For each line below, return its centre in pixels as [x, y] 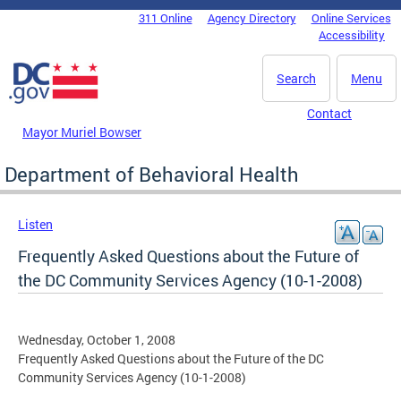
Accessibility [352, 35]
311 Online [165, 18]
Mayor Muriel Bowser [82, 132]
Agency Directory [252, 18]
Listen [35, 224]
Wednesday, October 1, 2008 [97, 339]
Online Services [351, 18]
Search [296, 78]
